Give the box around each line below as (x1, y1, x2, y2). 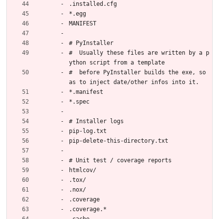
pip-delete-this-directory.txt (69, 137, 168, 144)
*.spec (69, 98, 89, 105)
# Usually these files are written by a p (69, 49, 209, 56)
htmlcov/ (69, 166, 96, 174)
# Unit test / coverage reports (69, 156, 172, 164)
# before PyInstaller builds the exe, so (69, 68, 206, 76)
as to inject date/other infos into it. (69, 78, 199, 86)
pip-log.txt (69, 127, 107, 134)
